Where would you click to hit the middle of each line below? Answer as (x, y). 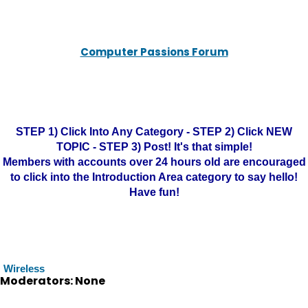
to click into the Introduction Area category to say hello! (154, 177)
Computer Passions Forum (154, 52)
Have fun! (154, 192)
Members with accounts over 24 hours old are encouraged (154, 162)
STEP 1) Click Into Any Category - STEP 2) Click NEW (154, 132)
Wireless (24, 268)
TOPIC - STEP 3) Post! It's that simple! (154, 147)
